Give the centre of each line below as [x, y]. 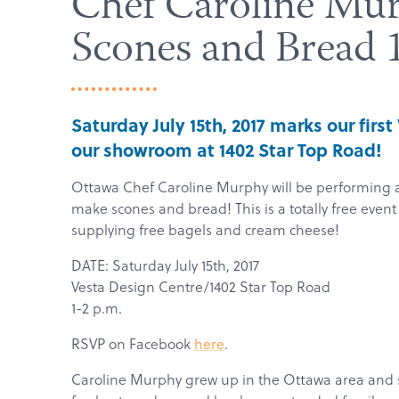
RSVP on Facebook [133, 344]
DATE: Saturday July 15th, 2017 [165, 265]
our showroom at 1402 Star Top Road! [227, 150]
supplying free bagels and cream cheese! [205, 230]
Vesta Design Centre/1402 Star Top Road [201, 287]
